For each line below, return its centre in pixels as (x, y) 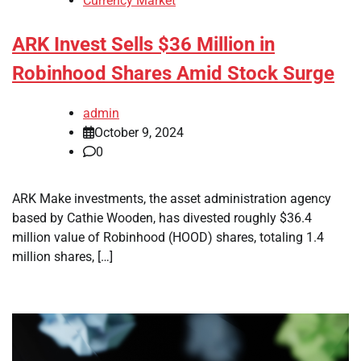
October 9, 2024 (139, 132)
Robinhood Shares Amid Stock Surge (173, 74)
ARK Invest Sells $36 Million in (143, 45)
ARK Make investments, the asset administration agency (172, 198)
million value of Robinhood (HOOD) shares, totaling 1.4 (168, 237)
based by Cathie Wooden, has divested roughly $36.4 (162, 218)
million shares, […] (62, 256)
